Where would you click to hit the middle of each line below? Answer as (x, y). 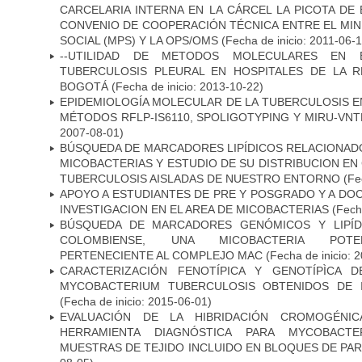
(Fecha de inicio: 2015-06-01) (136, 301)
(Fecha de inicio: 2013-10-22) (186, 86)
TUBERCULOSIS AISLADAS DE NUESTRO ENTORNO (200, 178)
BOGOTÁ (84, 86)
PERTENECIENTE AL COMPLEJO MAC (161, 255)
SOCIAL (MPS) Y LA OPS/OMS (141, 40)
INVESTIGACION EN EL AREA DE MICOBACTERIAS (194, 209)
